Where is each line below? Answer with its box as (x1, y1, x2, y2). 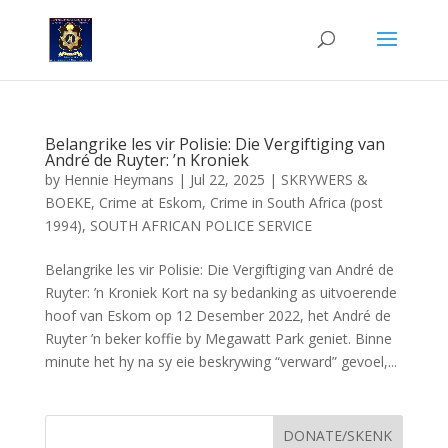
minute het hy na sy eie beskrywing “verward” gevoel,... (44, 352, 397, 371)
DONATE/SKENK (283, 425, 393, 445)
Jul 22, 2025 (189, 170, 265, 189)
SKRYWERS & (280, 170, 368, 189)
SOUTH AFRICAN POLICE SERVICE (89, 216, 312, 235)
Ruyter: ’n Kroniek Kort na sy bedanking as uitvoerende (44, 283, 397, 302)
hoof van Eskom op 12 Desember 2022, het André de (44, 306, 391, 325)
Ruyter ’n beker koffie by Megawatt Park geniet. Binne (44, 329, 392, 348)
